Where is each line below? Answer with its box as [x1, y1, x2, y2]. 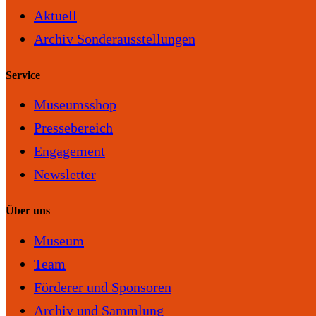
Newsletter [34, 166, 96, 183]
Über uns [6, 205, 50, 217]
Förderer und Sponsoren [34, 279, 171, 295]
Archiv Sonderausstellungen [34, 30, 195, 47]
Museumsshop [34, 97, 116, 113]
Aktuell [34, 7, 77, 23]
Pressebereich [34, 120, 113, 136]
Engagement [34, 143, 105, 159]
